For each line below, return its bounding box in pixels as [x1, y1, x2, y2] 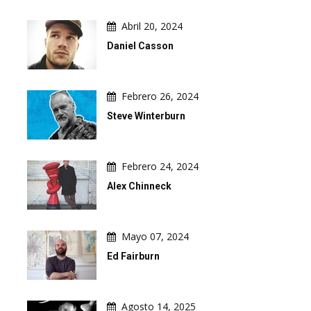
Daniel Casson [107, 40, 174, 51]
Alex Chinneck [107, 180, 171, 192]
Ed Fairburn [107, 251, 160, 262]
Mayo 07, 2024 [121, 230, 189, 243]
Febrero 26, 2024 [121, 90, 199, 103]
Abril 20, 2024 [121, 19, 183, 33]
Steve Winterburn [107, 110, 185, 121]
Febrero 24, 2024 [121, 160, 199, 173]
